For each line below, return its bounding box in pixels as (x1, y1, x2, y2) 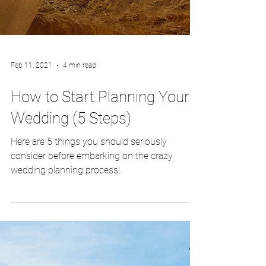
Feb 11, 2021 (11, 132, 52, 141)
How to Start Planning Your (11, 159, 189, 177)
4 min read (63, 132, 96, 141)
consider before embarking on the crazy (11, 221, 173, 233)
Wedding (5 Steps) (11, 180, 131, 198)
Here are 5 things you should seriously (11, 207, 167, 218)
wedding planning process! (11, 236, 120, 247)
